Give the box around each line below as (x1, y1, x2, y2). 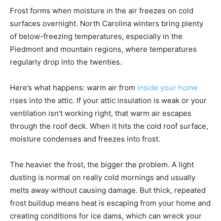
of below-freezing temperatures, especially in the (10, 32, 183, 41)
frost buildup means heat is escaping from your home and (10, 198, 211, 208)
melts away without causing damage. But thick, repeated (10, 185, 206, 195)
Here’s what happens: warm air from (10, 83, 137, 93)
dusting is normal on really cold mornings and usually (10, 173, 195, 183)
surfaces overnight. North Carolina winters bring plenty (10, 19, 203, 29)
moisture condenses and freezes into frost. (10, 134, 160, 144)
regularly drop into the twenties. (10, 57, 122, 67)
